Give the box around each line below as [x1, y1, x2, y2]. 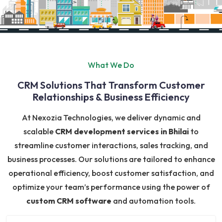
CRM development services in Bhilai [55, 126, 189, 136]
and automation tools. [111, 195, 196, 206]
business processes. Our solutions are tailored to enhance [7, 154, 215, 164]
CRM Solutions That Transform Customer [17, 78, 205, 91]
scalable [23, 126, 55, 136]
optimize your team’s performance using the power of [12, 181, 210, 192]
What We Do [88, 59, 134, 70]
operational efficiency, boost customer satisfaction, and [8, 167, 214, 178]
